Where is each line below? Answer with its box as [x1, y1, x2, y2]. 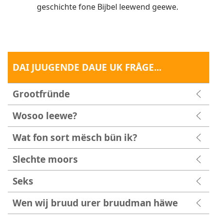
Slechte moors [13, 152, 78, 166]
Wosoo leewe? [13, 108, 77, 122]
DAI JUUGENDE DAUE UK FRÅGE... [13, 60, 162, 74]
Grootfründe [13, 87, 70, 100]
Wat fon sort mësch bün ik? [13, 130, 137, 144]
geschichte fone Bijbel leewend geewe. [37, 1, 178, 12]
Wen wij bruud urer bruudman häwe [13, 196, 178, 209]
